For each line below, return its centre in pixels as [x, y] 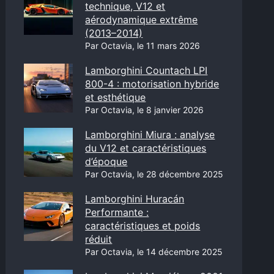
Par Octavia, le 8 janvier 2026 [145, 110]
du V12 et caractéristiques [146, 148]
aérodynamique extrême [142, 20]
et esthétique [116, 97]
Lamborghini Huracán [135, 199]
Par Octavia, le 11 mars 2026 [143, 46]
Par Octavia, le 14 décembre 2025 [154, 252]
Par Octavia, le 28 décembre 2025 [154, 174]
